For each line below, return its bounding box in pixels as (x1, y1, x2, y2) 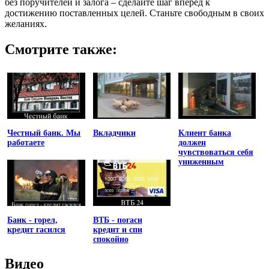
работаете (7, 138, 45, 148)
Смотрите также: (5, 41, 117, 57)
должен (178, 138, 206, 148)
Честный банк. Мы (7, 128, 81, 138)
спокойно (92, 235, 128, 244)
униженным (178, 157, 224, 167)
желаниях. (5, 18, 47, 29)
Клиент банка (178, 128, 231, 138)
